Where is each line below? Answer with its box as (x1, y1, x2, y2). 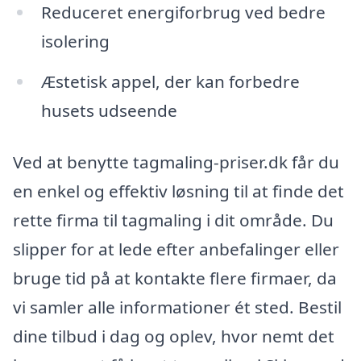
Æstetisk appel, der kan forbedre (40, 69, 300, 93)
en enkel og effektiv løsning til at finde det (13, 179, 344, 202)
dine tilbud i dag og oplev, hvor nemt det (13, 324, 334, 347)
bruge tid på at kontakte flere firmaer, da (13, 266, 337, 289)
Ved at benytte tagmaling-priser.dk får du (13, 150, 339, 173)
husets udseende (40, 98, 177, 122)
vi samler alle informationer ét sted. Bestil (13, 295, 342, 318)
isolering (40, 30, 110, 53)
